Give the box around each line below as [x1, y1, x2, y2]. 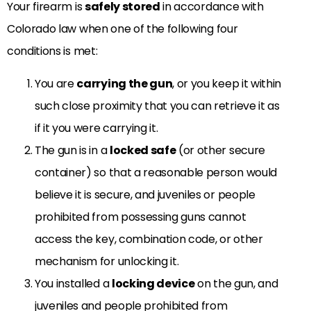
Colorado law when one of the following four [7, 21, 238, 37]
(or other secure [176, 142, 265, 158]
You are [35, 75, 77, 92]
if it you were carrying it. [35, 119, 158, 136]
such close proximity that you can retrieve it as [35, 97, 280, 114]
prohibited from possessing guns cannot [35, 208, 246, 225]
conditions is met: [7, 43, 98, 60]
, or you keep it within [172, 75, 281, 92]
